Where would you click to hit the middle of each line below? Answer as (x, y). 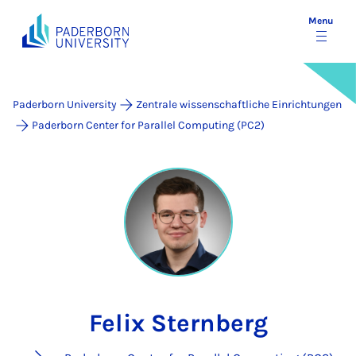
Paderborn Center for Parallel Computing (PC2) (148, 125)
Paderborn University (65, 104)
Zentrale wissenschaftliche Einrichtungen (239, 104)
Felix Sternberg (178, 323)
